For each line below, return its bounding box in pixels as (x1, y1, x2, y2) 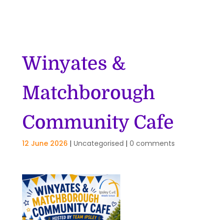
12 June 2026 (22, 138, 68, 149)
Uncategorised (73, 138, 124, 149)
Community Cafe (22, 112, 174, 134)
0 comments (129, 138, 175, 149)
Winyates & (22, 53, 126, 75)
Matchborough (22, 82, 155, 104)
